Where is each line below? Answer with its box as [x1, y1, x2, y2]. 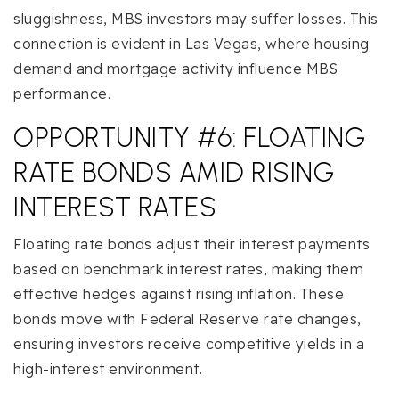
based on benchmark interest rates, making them [13, 260, 363, 279]
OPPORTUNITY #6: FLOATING [13, 121, 365, 155]
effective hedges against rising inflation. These [13, 285, 344, 304]
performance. [13, 85, 110, 103]
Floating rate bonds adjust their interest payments [13, 235, 370, 254]
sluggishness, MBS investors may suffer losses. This [13, 10, 379, 28]
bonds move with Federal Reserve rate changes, [13, 310, 362, 329]
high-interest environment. [13, 360, 202, 379]
